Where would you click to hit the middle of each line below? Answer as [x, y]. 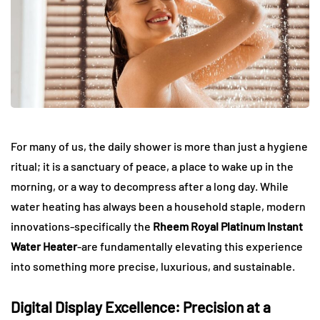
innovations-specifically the [82, 226]
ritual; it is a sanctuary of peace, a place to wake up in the [152, 166]
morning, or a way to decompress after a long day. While [150, 186]
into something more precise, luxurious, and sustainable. [153, 266]
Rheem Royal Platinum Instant [228, 226]
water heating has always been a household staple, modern [158, 206]
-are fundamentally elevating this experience [190, 246]
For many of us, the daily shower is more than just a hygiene [159, 146]
